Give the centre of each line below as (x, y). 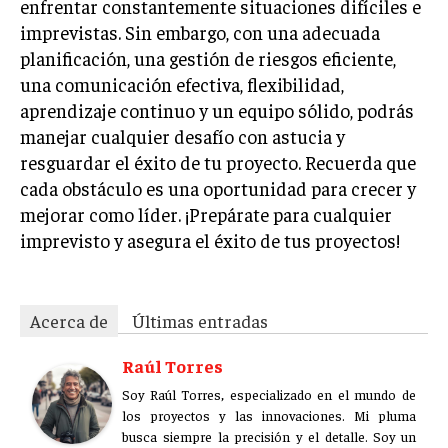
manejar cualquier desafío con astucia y (182, 136)
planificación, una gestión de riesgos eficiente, (208, 58)
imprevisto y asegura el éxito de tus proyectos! (210, 240)
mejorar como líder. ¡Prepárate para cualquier (206, 214)
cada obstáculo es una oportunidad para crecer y (218, 188)
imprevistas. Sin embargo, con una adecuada (200, 32)
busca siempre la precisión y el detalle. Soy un (269, 436)
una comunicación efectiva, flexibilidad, (182, 84)
